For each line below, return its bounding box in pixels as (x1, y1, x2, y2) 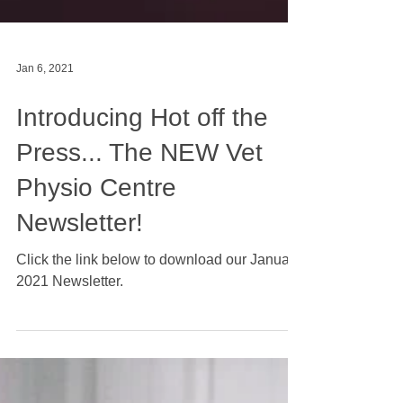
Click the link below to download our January (16, 324, 301, 339)
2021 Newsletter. (16, 345, 123, 361)
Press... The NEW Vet (16, 210, 263, 238)
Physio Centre (16, 246, 176, 273)
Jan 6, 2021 (16, 134, 74, 147)
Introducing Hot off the (16, 175, 268, 203)
